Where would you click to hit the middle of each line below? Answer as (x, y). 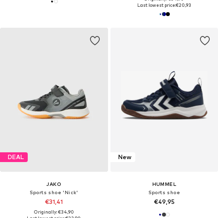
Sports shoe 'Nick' (54, 192)
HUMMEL (164, 184)
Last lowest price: (156, 5)
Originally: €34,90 (54, 212)
